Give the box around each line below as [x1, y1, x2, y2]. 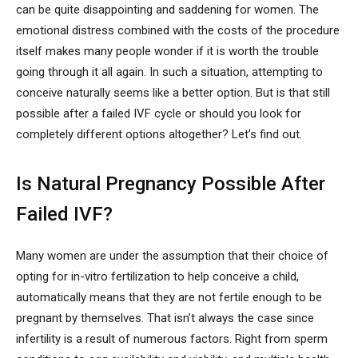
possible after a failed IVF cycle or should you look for [16, 106, 301, 121]
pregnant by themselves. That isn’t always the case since [16, 311, 314, 326]
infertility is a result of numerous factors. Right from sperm [16, 332, 328, 347]
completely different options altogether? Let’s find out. [16, 127, 302, 142]
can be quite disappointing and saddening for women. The [16, 2, 319, 18]
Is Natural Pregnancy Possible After [16, 173, 325, 196]
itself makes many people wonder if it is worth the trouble [16, 44, 319, 59]
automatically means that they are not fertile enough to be [16, 290, 322, 305]
